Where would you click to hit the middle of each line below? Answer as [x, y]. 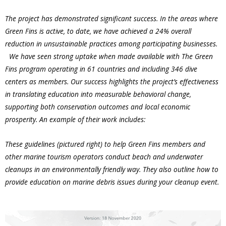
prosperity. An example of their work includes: [75, 120]
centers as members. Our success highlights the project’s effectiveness [112, 82]
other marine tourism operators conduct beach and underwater [104, 157]
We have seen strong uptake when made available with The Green [109, 56]
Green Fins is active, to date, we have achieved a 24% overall [98, 31]
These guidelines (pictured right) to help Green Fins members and [105, 144]
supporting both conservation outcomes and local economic [98, 107]
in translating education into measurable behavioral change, [98, 94]
